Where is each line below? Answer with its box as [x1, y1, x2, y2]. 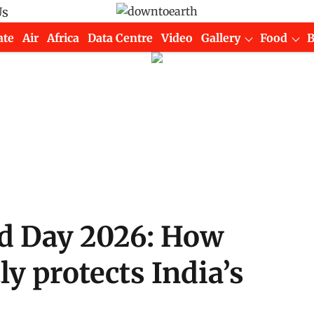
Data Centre [88, 31, 153, 45]
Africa [47, 31, 80, 45]
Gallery [201, 31, 241, 45]
